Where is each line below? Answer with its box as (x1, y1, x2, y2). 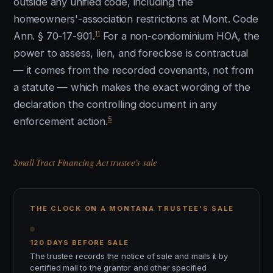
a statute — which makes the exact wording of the (13, 81, 250, 93)
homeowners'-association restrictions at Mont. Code (13, 13, 258, 25)
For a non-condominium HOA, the (99, 30, 260, 42)
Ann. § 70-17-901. (13, 30, 96, 42)
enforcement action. (13, 115, 108, 127)
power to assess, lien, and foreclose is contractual (13, 47, 249, 59)
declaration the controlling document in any (13, 98, 217, 110)
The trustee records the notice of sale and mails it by (30, 251, 228, 261)
